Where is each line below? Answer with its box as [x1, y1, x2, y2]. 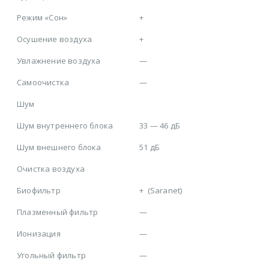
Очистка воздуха [17, 163, 85, 175]
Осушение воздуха [17, 34, 92, 45]
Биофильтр [17, 185, 61, 196]
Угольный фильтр [17, 250, 86, 261]
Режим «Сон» [17, 12, 68, 23]
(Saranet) [144, 185, 183, 196]
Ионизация [17, 228, 61, 240]
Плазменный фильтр [17, 207, 98, 218]
